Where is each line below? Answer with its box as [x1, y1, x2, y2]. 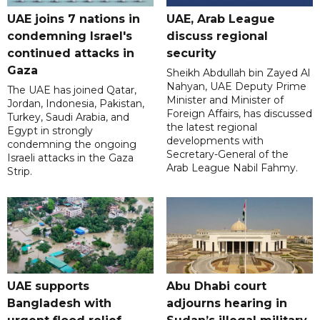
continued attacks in [7, 46, 134, 61]
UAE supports [7, 279, 89, 294]
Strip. [7, 165, 32, 179]
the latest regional [166, 121, 257, 134]
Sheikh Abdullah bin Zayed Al [166, 66, 310, 80]
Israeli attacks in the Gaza [7, 151, 134, 165]
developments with [166, 134, 264, 148]
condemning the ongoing [7, 138, 136, 151]
